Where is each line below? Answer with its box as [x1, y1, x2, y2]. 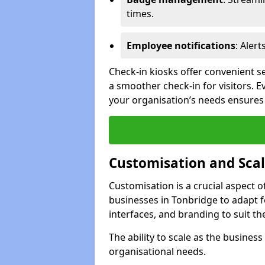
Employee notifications [127, 38, 235, 52]
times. [127, 7, 154, 20]
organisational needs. [109, 244, 206, 258]
